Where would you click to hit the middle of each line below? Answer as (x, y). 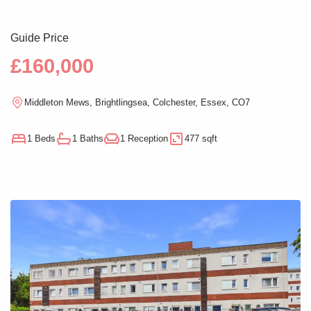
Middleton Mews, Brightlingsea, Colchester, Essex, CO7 (137, 103)
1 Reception (144, 139)
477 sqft (201, 139)
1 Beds (41, 139)
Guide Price (40, 37)
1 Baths (88, 139)
